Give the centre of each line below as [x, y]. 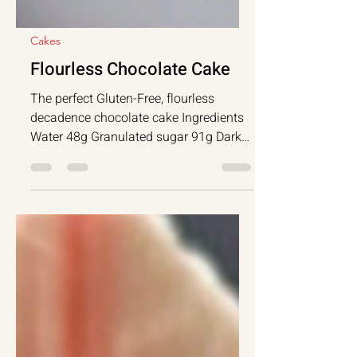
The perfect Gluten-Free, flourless [122, 271]
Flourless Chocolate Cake [130, 241]
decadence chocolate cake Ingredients [137, 290]
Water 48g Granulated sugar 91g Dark [48, 309]
